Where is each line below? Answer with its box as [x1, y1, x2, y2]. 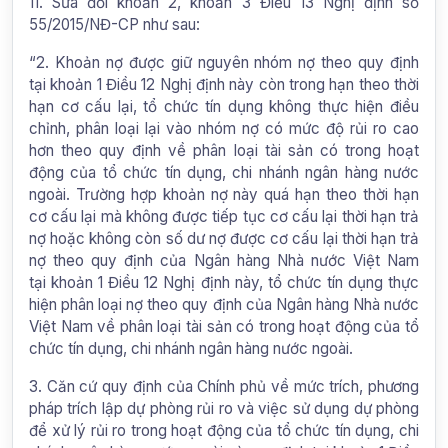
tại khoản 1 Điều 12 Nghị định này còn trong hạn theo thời [29, 74, 419, 94]
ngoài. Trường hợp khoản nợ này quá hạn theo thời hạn [29, 184, 419, 204]
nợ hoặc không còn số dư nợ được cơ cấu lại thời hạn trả [29, 228, 419, 248]
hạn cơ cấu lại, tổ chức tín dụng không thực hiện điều [29, 96, 419, 116]
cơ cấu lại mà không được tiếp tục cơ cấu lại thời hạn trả [29, 206, 419, 226]
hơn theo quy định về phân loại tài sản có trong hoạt [29, 140, 419, 160]
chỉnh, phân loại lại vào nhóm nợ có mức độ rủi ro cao [29, 118, 419, 138]
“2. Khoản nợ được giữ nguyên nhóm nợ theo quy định [29, 52, 419, 72]
